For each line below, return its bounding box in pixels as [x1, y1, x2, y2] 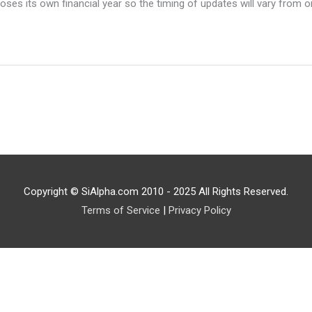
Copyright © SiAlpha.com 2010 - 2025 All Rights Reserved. [24, 185, 288, 198]
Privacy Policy [168, 204, 231, 217]
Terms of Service [81, 204, 160, 217]
